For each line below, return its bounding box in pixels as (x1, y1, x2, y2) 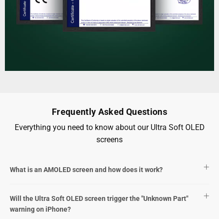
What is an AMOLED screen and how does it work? (10, 166, 164, 174)
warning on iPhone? (10, 205, 72, 214)
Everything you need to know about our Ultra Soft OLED (14, 123, 205, 132)
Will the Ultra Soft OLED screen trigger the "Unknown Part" (10, 195, 188, 203)
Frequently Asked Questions (51, 107, 168, 117)
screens (96, 135, 123, 145)
